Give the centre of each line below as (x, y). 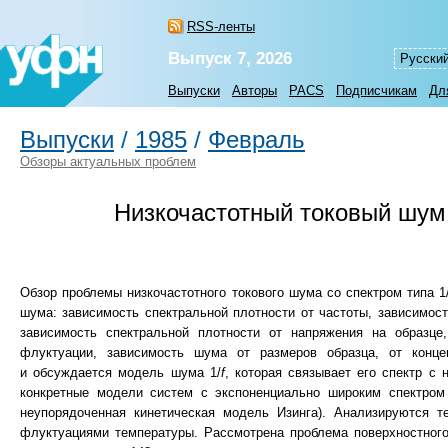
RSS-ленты (221, 26)
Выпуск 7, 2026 (230, 58)
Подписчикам (376, 90)
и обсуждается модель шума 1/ (120, 373)
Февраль (256, 140)
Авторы (254, 90)
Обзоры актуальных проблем (108, 161)
